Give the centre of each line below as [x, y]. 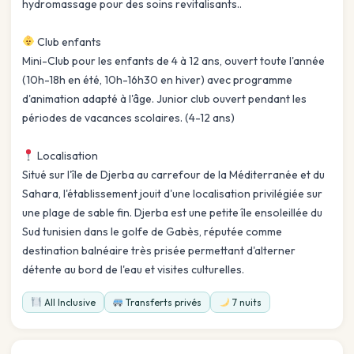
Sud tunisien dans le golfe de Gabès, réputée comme [152, 231]
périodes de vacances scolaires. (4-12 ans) [128, 117]
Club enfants [68, 41]
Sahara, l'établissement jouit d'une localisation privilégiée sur [172, 193]
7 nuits [245, 302]
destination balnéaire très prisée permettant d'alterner [159, 250]
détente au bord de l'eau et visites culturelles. [133, 269]
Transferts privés [163, 302]
